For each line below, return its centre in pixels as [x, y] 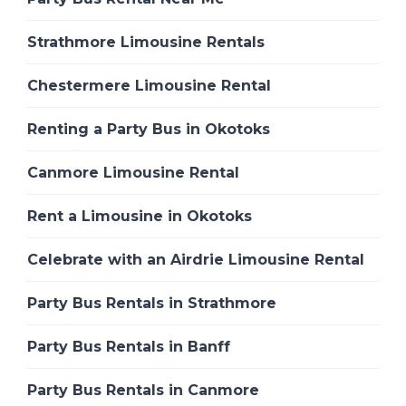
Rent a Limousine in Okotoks [140, 217]
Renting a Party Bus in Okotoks [149, 130]
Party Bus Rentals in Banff [129, 347]
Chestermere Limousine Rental [149, 86]
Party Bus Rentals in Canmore [143, 391]
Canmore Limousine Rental [133, 173]
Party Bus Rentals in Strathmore [152, 304]
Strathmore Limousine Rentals [146, 43]
